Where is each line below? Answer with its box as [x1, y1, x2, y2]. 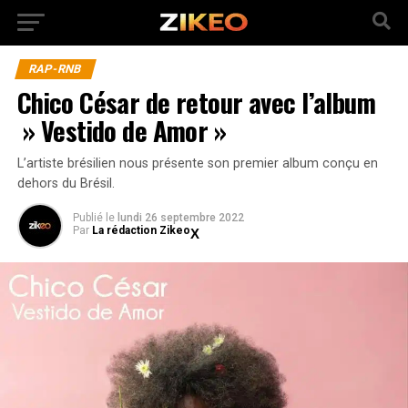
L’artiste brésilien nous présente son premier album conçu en [16, 156, 378, 171]
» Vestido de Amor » [16, 111, 227, 149]
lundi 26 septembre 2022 [117, 211, 244, 224]
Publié [72, 211, 103, 224]
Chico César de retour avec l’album [16, 83, 376, 121]
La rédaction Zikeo [91, 224, 190, 237]
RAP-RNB [26, 62, 84, 76]
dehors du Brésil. [16, 176, 115, 191]
